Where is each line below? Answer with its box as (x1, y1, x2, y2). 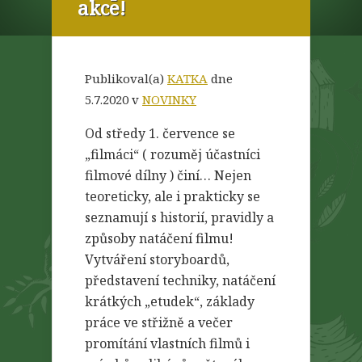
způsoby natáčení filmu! (85, 229, 234, 247)
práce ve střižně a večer (85, 314, 233, 331)
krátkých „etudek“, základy (85, 293, 255, 310)
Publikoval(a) (85, 70, 167, 86)
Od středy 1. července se (85, 124, 235, 142)
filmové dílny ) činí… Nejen (85, 166, 251, 184)
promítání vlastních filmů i (85, 335, 250, 352)
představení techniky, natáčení (85, 271, 276, 289)
